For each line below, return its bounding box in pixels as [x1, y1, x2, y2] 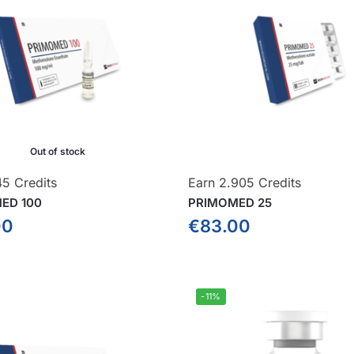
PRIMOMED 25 [188, 195, 273, 211]
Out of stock [30, 145, 86, 158]
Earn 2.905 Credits [188, 175, 302, 191]
